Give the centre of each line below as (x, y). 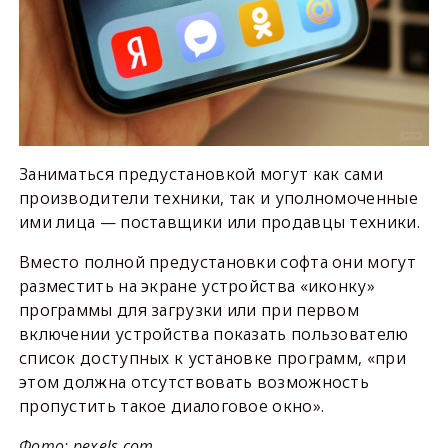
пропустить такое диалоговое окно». (171, 405)
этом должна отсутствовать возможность (194, 381)
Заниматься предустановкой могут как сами (200, 173)
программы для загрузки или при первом (189, 309)
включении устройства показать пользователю (213, 333)
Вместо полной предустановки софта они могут (217, 261)
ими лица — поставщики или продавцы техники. (219, 221)
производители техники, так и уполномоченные (218, 197)
